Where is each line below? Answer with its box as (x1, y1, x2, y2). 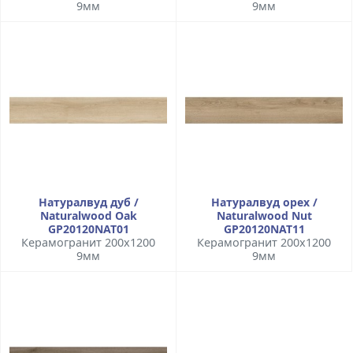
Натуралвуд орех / (210, 194, 318, 210)
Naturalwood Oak (39, 207, 137, 223)
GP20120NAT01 (47, 221, 129, 236)
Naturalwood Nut (216, 207, 312, 223)
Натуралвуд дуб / (38, 194, 139, 210)
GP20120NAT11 (223, 221, 305, 236)
